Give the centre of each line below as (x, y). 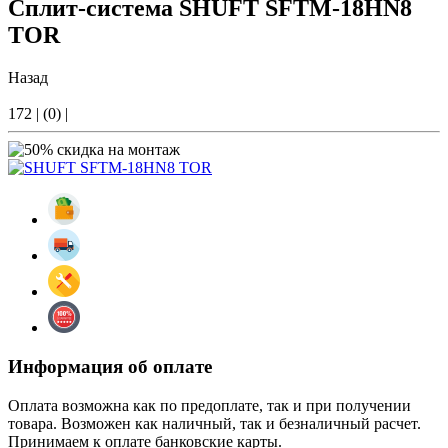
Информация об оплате (110, 366)
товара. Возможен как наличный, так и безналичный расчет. (214, 423)
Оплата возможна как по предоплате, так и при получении (209, 405)
